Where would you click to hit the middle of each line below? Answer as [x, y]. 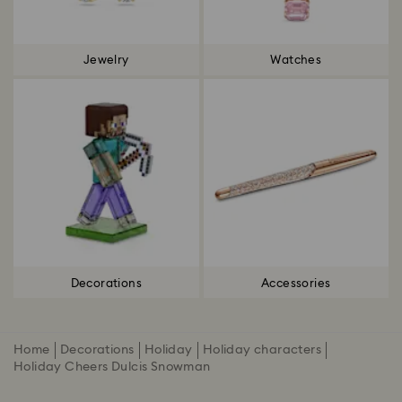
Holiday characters [262, 350]
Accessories [296, 284]
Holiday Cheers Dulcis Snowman [112, 367]
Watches [296, 61]
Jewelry [106, 61]
